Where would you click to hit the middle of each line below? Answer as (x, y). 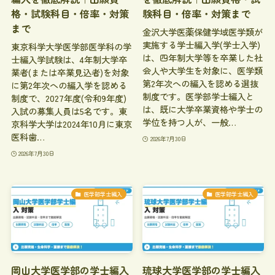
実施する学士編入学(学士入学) (202, 44)
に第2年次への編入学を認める (69, 85)
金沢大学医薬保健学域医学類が (203, 31)
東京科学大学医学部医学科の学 (71, 46)
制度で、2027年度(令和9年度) (68, 98)
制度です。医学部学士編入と (199, 96)
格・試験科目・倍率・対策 (70, 13)
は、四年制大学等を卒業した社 (203, 57)
